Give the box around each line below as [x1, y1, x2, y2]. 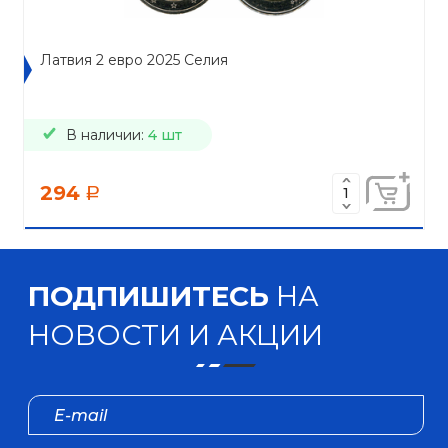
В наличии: [66, 125, 148, 144]
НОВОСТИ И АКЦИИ [28, 318, 323, 352]
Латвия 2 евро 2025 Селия [40, 51, 228, 69]
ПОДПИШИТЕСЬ [28, 279, 269, 313]
